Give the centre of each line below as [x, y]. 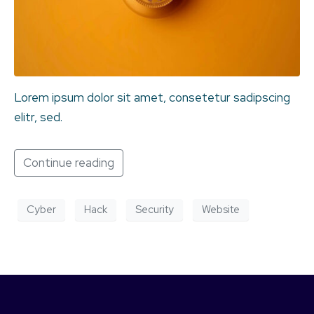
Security [155, 210]
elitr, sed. [38, 117]
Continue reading [69, 162]
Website [221, 210]
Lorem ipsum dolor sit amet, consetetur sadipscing [152, 97]
